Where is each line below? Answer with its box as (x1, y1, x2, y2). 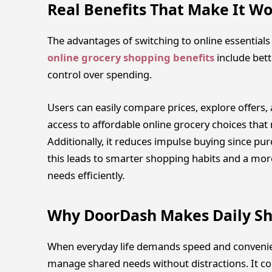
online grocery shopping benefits (47, 50, 214, 65)
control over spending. (47, 67, 152, 82)
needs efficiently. (47, 168, 124, 182)
